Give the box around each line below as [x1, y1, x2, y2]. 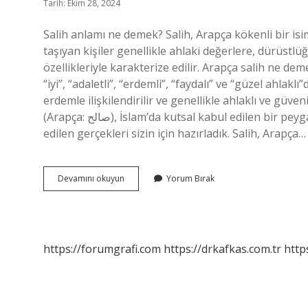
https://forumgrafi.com [43, 241, 161, 256]
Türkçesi [124, 184, 156, 196]
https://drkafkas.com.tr [164, 241, 281, 256]
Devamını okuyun [58, 173, 124, 184]
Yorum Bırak [166, 173, 214, 184]
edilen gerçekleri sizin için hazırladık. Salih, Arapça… [43, 126, 306, 141]
